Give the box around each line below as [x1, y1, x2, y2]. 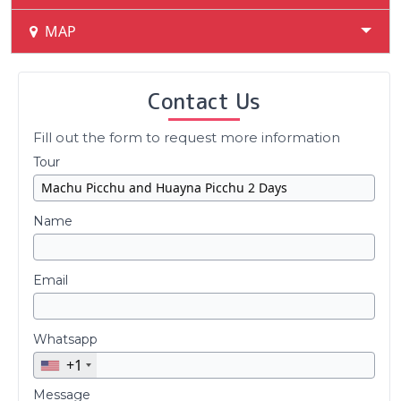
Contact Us [148, 86, 260, 117]
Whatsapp [33, 331, 98, 348]
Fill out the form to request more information [33, 129, 340, 147]
